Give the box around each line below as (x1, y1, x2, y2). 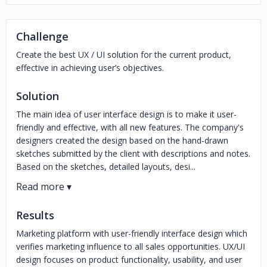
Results (16, 208, 54, 222)
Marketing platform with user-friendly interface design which (16, 228, 247, 239)
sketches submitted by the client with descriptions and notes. (16, 148, 250, 159)
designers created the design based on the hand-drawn (16, 135, 228, 146)
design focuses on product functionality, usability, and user (16, 254, 242, 265)
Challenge (16, 29, 69, 44)
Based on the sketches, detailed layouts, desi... (16, 161, 195, 172)
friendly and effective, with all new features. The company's (16, 122, 244, 133)
